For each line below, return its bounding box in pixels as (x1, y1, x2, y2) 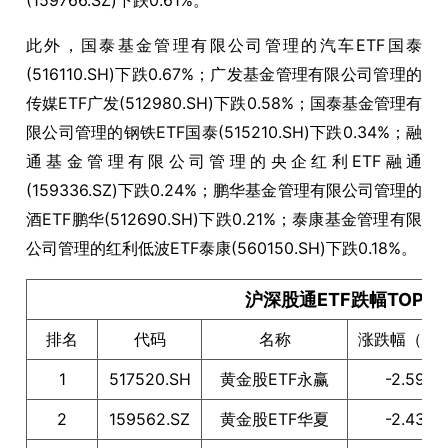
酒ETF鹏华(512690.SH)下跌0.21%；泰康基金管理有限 (26, 209, 422, 229)
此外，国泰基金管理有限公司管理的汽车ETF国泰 (26, 35, 422, 55)
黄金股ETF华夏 (220, 409, 329, 429)
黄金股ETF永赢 (220, 369, 329, 389)
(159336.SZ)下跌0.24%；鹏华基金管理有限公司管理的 (26, 180, 422, 200)
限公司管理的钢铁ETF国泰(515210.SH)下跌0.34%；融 (26, 122, 422, 142)
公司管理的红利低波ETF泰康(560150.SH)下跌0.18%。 (26, 238, 417, 258)
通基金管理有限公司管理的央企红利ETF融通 (26, 151, 422, 171)
